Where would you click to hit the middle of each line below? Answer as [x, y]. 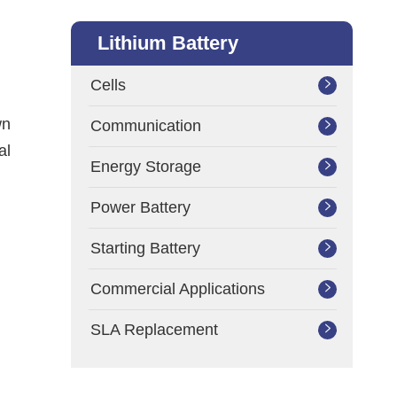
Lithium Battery [168, 43]
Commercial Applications [178, 289]
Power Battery [140, 207]
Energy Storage [146, 167]
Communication [146, 126]
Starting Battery [145, 248]
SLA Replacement [154, 330]
